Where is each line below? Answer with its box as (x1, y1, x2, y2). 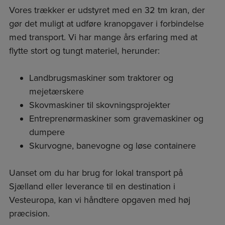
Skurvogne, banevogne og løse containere (29, 140, 196, 152)
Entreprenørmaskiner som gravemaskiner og (29, 113, 203, 125)
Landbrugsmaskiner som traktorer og (29, 72, 173, 84)
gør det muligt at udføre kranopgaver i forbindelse (9, 18, 204, 30)
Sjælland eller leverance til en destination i (9, 181, 175, 192)
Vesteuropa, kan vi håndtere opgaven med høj (9, 194, 190, 206)
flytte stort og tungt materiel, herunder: (9, 45, 160, 57)
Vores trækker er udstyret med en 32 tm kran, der (9, 5, 205, 16)
